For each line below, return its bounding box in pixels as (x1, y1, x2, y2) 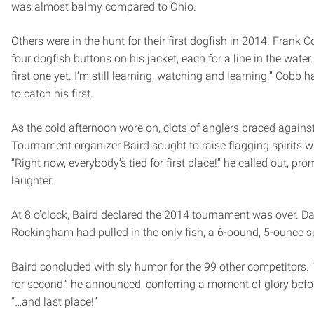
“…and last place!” (11, 294, 97, 308)
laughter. (11, 173, 54, 187)
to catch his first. (11, 86, 93, 100)
